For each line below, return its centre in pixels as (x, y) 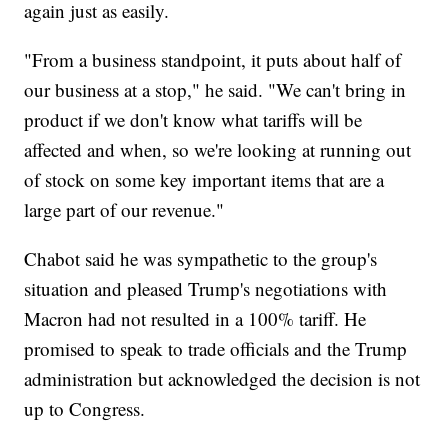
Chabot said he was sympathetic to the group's (201, 259)
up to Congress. (85, 409)
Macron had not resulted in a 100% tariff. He (195, 319)
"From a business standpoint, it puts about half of (213, 60)
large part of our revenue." (124, 210)
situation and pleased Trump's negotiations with (206, 289)
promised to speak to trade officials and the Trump (216, 349)
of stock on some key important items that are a (204, 180)
